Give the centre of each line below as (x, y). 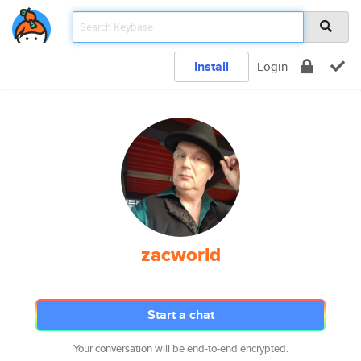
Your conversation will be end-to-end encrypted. (180, 349)
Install (212, 66)
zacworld (180, 255)
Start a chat (180, 315)
